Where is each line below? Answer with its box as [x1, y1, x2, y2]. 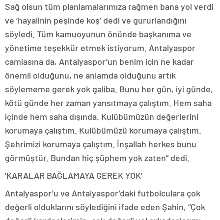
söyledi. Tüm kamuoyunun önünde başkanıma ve [5, 28, 192, 40]
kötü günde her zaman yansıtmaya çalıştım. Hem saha [5, 97, 212, 109]
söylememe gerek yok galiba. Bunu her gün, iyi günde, [5, 83, 213, 95]
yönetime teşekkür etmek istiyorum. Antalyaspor [5, 42, 195, 54]
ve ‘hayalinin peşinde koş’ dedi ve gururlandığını [5, 15, 187, 26]
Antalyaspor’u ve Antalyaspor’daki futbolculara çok [5, 188, 200, 199]
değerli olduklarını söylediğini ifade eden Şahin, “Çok [5, 201, 205, 213]
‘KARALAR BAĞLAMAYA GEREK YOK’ [5, 170, 142, 181]
